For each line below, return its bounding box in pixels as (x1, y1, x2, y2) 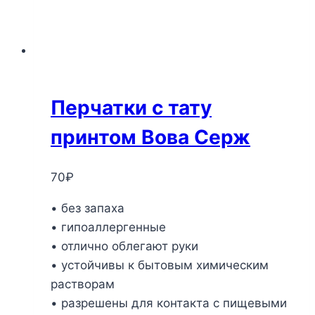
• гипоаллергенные (51, 220, 166, 235)
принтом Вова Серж (51, 124, 250, 149)
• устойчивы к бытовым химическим (51, 258, 269, 273)
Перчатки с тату (51, 95, 212, 120)
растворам (51, 277, 115, 292)
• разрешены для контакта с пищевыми (51, 296, 287, 311)
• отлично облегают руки (51, 239, 198, 254)
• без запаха (51, 201, 124, 216)
